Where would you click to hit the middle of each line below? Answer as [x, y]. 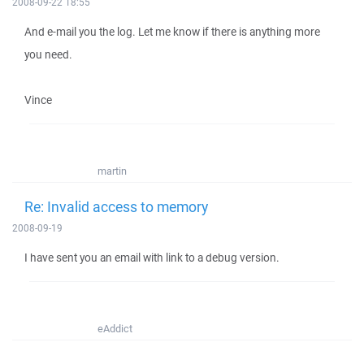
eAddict [115, 329]
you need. [48, 54]
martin [112, 171]
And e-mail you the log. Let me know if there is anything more [172, 32]
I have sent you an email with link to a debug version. [152, 258]
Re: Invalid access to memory [116, 206]
